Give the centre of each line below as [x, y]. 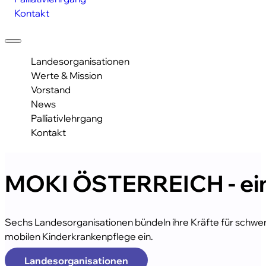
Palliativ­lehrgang [66, 118]
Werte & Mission [66, 75]
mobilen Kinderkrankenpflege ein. [79, 236]
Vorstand [50, 89]
